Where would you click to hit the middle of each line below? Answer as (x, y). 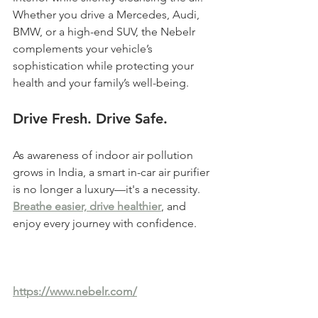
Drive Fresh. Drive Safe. (90, 119)
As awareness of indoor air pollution (104, 155)
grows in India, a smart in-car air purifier (113, 172)
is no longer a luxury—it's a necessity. (108, 190)
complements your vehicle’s (84, 49)
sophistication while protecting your (105, 66)
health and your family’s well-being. (101, 83)
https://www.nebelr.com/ (75, 292)
